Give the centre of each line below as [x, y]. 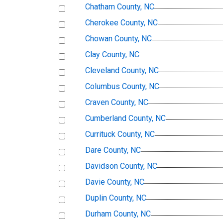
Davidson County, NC [121, 166]
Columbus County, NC [122, 87]
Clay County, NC [112, 55]
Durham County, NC [118, 214]
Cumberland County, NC [125, 118]
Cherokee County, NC [121, 23]
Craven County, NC [117, 103]
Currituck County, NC [120, 134]
